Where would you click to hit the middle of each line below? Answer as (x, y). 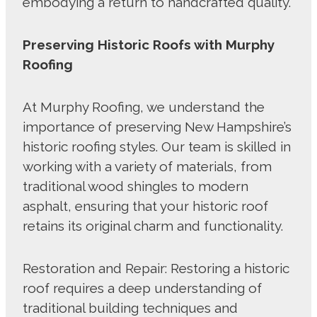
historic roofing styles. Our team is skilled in (157, 147)
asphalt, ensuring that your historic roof (145, 206)
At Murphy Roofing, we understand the (144, 107)
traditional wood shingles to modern (136, 186)
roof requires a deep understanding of (142, 288)
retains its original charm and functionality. (155, 226)
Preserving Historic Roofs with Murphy (149, 45)
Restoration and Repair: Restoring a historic (156, 269)
